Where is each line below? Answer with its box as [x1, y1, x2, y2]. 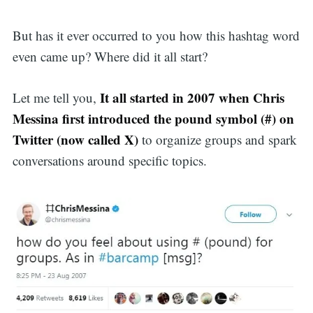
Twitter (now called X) [12, 129, 138, 149]
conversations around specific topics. [12, 151, 207, 169]
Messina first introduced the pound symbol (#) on [12, 108, 294, 128]
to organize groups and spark [138, 130, 297, 148]
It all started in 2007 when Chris [99, 87, 284, 107]
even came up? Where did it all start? [12, 48, 208, 66]
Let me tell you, [12, 88, 100, 106]
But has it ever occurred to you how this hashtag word [12, 27, 300, 45]
